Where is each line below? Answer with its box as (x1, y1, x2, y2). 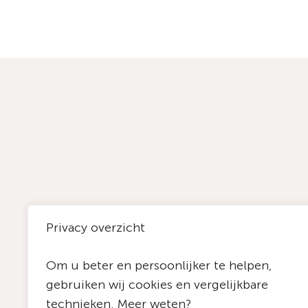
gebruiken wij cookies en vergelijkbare (46, 277, 268, 293)
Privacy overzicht (46, 220, 145, 236)
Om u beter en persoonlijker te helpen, (46, 258, 272, 274)
